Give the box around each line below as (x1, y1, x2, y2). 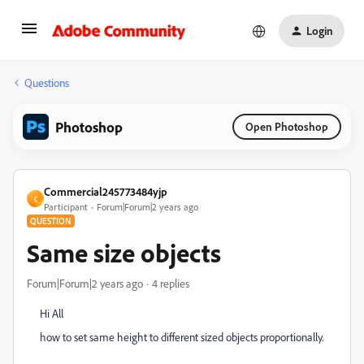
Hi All (40, 306, 63, 320)
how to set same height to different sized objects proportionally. (40, 330, 323, 344)
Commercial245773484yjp (44, 184, 167, 198)
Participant (44, 201, 88, 213)
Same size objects (27, 236, 221, 269)
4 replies (152, 276, 189, 290)
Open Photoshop (245, 119, 328, 133)
